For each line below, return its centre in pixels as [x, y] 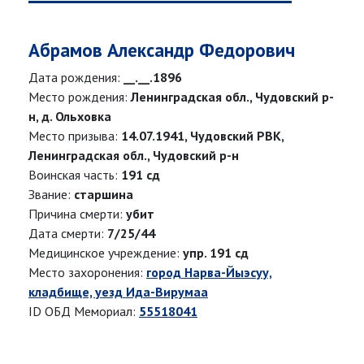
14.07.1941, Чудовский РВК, [202, 136]
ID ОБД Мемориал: [84, 312]
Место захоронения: [87, 273]
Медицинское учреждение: [106, 253]
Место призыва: [75, 136]
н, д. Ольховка [70, 117]
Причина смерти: [77, 214]
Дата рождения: [76, 78]
